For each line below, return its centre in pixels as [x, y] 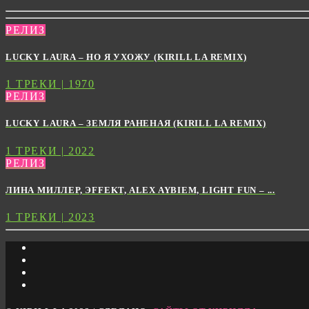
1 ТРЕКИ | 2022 [50, 150]
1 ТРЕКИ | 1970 [50, 84]
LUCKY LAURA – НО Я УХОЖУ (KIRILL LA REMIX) [126, 57]
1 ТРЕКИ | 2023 [50, 217]
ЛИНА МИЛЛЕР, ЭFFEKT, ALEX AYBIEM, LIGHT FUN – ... [141, 190]
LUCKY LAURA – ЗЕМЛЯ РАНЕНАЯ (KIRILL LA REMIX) [136, 123]
